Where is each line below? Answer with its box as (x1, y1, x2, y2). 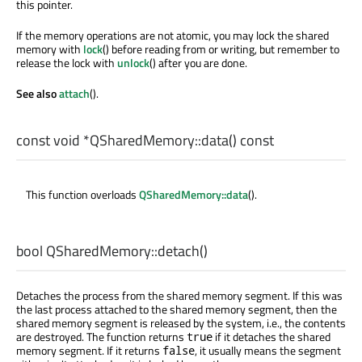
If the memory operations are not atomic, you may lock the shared (16, 26, 329, 44)
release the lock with (16, 53, 117, 71)
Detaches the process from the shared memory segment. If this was (16, 287, 343, 305)
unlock (117, 53, 149, 71)
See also (16, 84, 59, 102)
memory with (16, 40, 83, 57)
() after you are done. (149, 53, 247, 71)
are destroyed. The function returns (16, 328, 187, 346)
